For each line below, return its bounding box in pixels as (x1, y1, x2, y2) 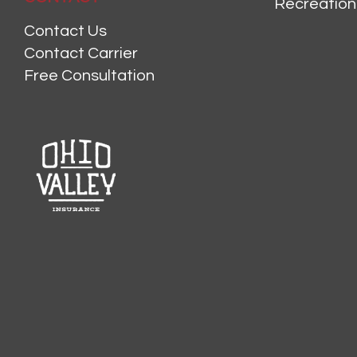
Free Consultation (24, 68, 155, 84)
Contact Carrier (24, 45, 138, 62)
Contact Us (24, 23, 107, 40)
